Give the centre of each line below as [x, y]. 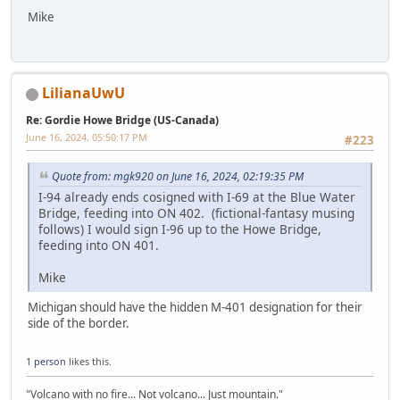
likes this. [89, 362]
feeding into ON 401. [99, 246]
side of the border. [79, 324]
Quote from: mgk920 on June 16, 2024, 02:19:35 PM [178, 177]
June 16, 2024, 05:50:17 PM [87, 137]
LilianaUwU [83, 93]
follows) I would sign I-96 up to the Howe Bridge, [180, 229]
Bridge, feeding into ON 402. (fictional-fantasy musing [196, 213]
